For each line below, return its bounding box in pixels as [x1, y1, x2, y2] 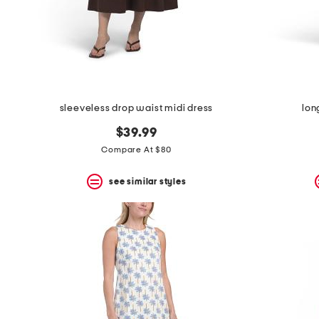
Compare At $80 [101, 145, 172, 155]
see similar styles [109, 177, 187, 186]
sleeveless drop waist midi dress [59, 103, 214, 114]
